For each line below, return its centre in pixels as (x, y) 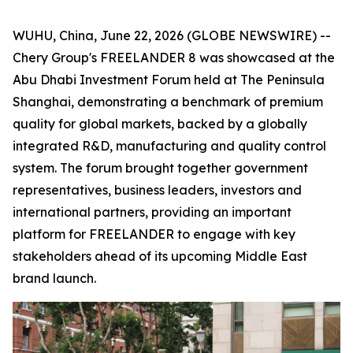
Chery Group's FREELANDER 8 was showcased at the (174, 58)
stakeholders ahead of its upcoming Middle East (160, 256)
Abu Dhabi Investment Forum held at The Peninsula (169, 80)
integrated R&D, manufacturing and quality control (169, 146)
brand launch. (54, 278)
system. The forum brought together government (160, 168)
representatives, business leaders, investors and (157, 190)
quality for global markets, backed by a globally (160, 124)
